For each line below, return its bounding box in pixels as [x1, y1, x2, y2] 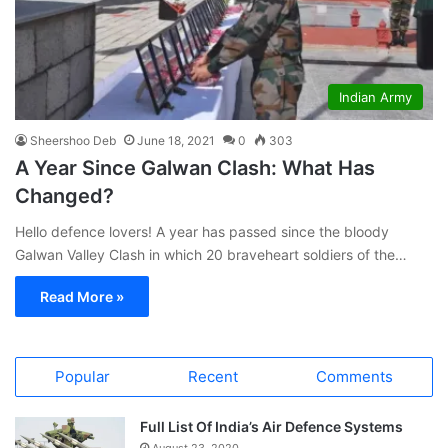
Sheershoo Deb [30, 132, 116, 148]
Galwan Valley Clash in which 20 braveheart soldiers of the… [15, 245, 407, 263]
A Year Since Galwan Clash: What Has [15, 155, 375, 180]
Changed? [15, 183, 114, 208]
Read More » [40, 287, 124, 305]
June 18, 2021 [137, 132, 215, 148]
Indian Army [339, 88, 412, 105]
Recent [188, 366, 238, 386]
